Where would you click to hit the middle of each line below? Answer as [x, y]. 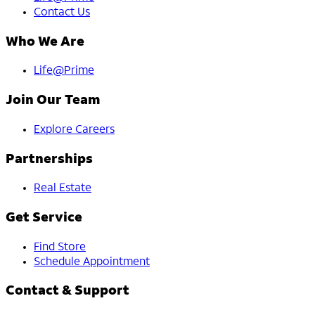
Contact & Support [67, 292]
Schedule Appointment [92, 262]
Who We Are [45, 42]
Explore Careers [74, 130]
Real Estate [63, 189]
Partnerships [49, 160]
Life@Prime [64, 71]
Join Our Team [53, 101]
